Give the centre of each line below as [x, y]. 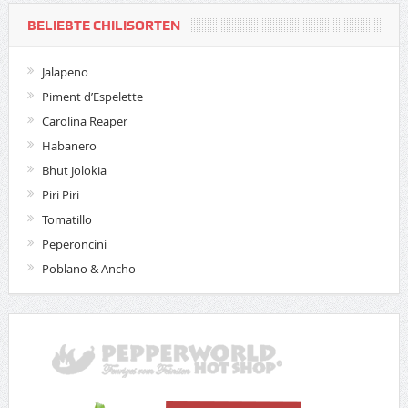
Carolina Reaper [84, 122]
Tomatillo [66, 220]
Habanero [69, 146]
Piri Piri [60, 195]
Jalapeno [65, 72]
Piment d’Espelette [92, 97]
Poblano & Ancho [88, 269]
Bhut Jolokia [74, 171]
